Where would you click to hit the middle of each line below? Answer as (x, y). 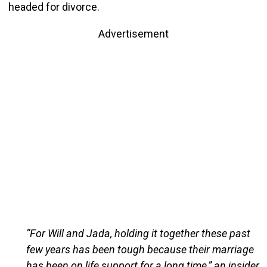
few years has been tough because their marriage (140, 249)
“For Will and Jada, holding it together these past (138, 233)
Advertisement (133, 33)
